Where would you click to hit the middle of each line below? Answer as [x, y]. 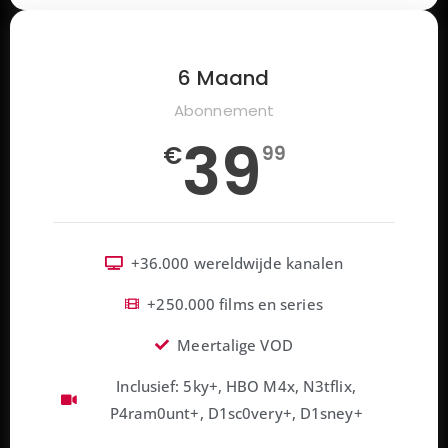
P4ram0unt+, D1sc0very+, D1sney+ [236, 412]
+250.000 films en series [235, 303]
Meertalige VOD [235, 344]
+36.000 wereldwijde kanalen [237, 262]
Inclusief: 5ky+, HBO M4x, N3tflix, [236, 385]
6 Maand [224, 77]
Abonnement [224, 110]
